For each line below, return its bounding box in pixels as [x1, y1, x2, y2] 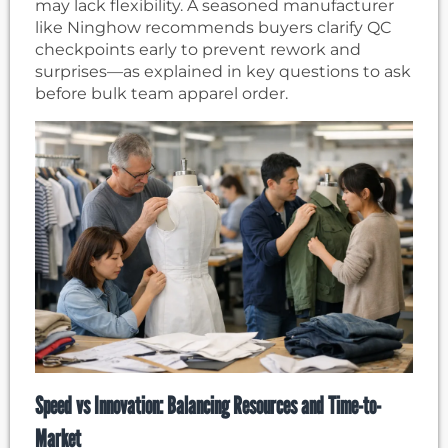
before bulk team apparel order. [35, 84, 288, 104]
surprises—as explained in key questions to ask [35, 62, 411, 82]
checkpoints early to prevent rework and [35, 40, 361, 60]
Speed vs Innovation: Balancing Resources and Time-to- [35, 391, 381, 421]
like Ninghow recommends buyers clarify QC [35, 18, 391, 38]
